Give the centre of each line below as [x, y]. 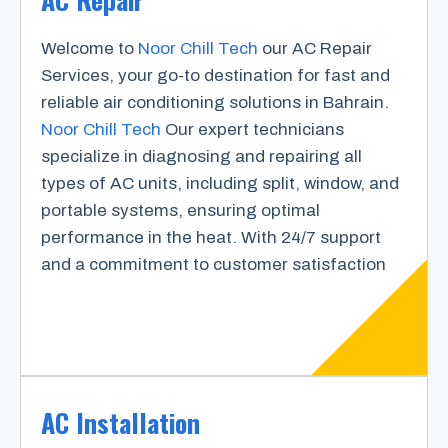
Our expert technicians [252, 129]
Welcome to [89, 48]
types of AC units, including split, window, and [220, 183]
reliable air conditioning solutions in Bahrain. [215, 102]
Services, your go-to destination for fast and [215, 75]
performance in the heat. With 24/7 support [211, 237]
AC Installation [120, 422]
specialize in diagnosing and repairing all [201, 156]
